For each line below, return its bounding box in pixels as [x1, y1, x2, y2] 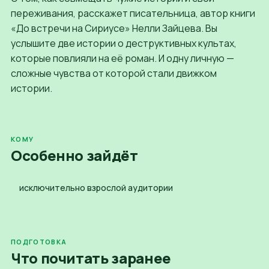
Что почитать [11, 247, 112, 268]
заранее [111, 247, 171, 268]
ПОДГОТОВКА [11, 237, 67, 246]
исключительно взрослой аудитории [19, 181, 173, 193]
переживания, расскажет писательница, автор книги [11, 6, 255, 20]
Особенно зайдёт [11, 145, 138, 165]
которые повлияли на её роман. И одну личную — [11, 51, 234, 65]
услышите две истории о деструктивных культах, [11, 36, 237, 50]
